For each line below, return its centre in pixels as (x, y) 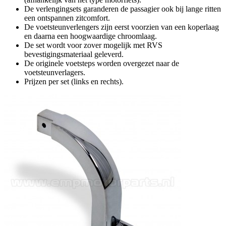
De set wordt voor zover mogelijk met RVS (93, 45)
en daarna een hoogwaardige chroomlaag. (91, 36)
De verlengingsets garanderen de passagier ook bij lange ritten (123, 9)
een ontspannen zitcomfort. (67, 18)
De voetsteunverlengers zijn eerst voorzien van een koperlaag (122, 27)
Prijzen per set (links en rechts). (74, 82)
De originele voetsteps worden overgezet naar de (102, 64)
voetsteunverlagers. (55, 73)
